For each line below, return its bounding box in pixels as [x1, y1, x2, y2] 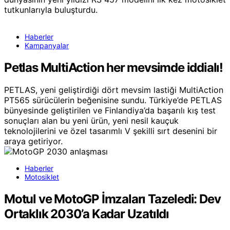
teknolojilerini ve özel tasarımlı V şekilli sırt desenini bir [4, 126, 217, 137]
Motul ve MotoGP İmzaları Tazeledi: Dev [4, 191, 221, 207]
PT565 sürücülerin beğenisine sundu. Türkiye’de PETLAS [4, 95, 222, 106]
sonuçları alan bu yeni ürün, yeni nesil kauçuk [4, 116, 179, 126]
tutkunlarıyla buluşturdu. [4, 4, 98, 15]
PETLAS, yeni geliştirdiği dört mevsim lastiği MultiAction [4, 85, 223, 95]
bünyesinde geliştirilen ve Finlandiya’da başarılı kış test [4, 105, 216, 116]
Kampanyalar [25, 41, 69, 50]
